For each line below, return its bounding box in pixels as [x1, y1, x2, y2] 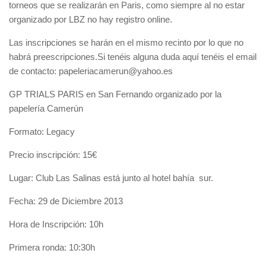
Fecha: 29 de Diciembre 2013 [9, 196, 123, 206]
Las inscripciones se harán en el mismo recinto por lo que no [9, 37, 243, 47]
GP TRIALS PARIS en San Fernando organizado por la [9, 89, 221, 99]
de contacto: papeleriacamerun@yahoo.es [9, 66, 173, 76]
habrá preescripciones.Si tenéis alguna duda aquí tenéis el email [9, 52, 256, 62]
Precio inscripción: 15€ [9, 150, 97, 160]
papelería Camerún [9, 103, 83, 113]
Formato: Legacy [9, 126, 75, 137]
